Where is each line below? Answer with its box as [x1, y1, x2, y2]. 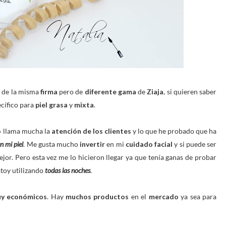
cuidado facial [125, 140, 175, 148]
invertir [78, 140, 105, 148]
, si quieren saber [163, 87, 217, 96]
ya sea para [178, 192, 217, 201]
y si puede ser [174, 140, 217, 148]
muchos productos [66, 192, 129, 201]
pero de [58, 87, 85, 96]
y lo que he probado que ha [131, 127, 217, 135]
